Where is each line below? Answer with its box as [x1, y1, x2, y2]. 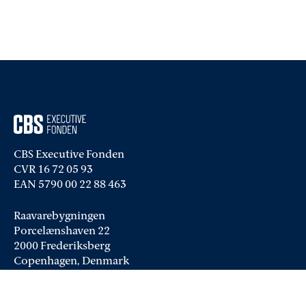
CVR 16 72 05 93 [14, 165, 93, 176]
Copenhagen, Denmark [14, 256, 129, 267]
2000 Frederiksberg [14, 241, 110, 252]
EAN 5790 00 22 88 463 [14, 180, 126, 191]
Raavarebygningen [14, 211, 105, 222]
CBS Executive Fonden [14, 150, 124, 161]
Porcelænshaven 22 [14, 226, 110, 237]
